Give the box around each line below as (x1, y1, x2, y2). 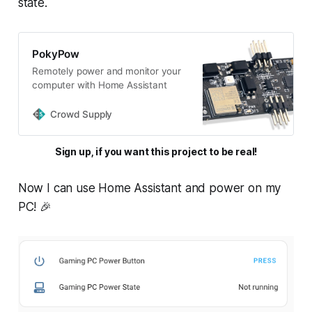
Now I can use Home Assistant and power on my (17, 181, 281, 196)
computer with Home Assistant (32, 79, 167, 91)
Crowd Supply (50, 108, 113, 120)
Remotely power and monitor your (32, 65, 181, 77)
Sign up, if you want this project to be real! (54, 146, 258, 158)
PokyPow (32, 47, 80, 61)
